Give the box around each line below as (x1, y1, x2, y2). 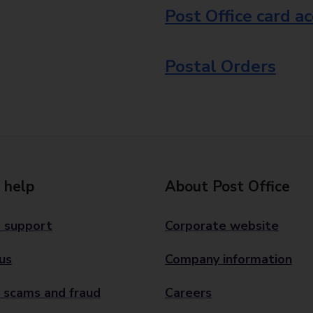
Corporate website (165, 217, 279, 234)
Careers (165, 284, 212, 301)
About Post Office (165, 177, 290, 196)
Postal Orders (165, 54, 276, 77)
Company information (165, 251, 292, 268)
